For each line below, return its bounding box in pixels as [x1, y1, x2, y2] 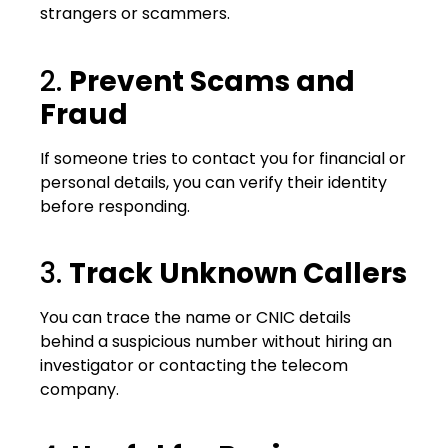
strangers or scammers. [40, 2, 230, 26]
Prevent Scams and [69, 61, 355, 101]
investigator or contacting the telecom [40, 354, 348, 377]
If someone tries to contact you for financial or [40, 146, 406, 170]
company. [40, 378, 119, 401]
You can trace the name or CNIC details [40, 306, 351, 329]
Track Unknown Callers [69, 254, 407, 293]
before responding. [40, 194, 190, 218]
